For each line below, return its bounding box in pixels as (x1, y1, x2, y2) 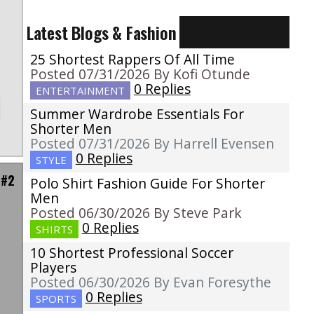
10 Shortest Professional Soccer (29, 243, 233, 263)
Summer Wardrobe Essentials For (29, 104, 244, 124)
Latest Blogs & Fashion (26, 20, 177, 46)
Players (29, 258, 76, 278)
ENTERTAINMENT (35, 83, 125, 98)
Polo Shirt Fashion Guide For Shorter (29, 174, 265, 193)
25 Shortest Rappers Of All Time (29, 50, 235, 69)
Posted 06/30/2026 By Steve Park (29, 203, 242, 223)
